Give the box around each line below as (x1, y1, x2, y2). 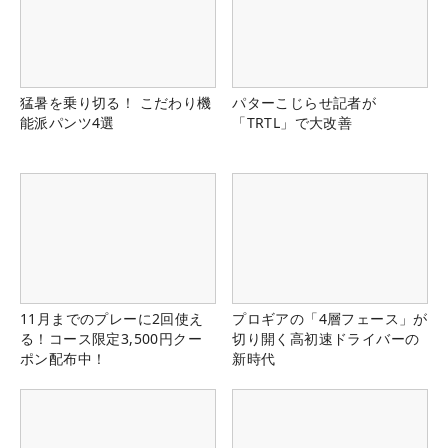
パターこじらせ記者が (232, 93, 377, 113)
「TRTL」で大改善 (232, 113, 353, 133)
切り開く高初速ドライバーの (232, 329, 420, 349)
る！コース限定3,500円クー (20, 329, 202, 349)
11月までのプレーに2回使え (20, 309, 204, 329)
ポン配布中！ (20, 349, 107, 369)
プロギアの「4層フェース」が (232, 309, 428, 329)
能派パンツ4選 (20, 113, 115, 133)
